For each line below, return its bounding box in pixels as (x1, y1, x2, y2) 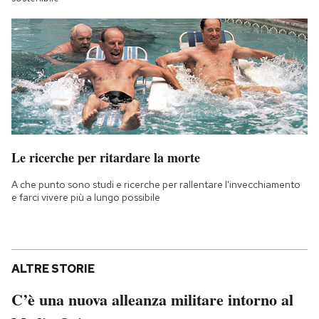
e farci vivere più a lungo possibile (11, 190, 160, 204)
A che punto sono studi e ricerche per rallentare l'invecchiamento (11, 177, 300, 191)
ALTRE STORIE (11, 261, 95, 276)
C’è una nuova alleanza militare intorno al (11, 287, 293, 311)
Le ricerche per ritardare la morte (11, 147, 200, 167)
